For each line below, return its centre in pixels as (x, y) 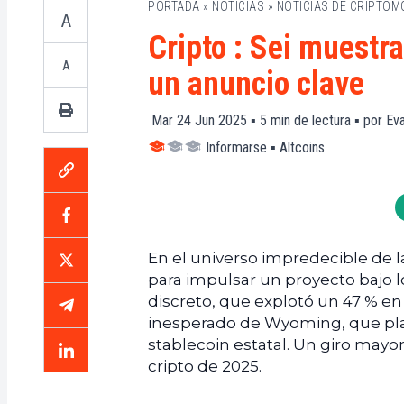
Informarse (236, 147)
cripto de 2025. (205, 366)
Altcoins (302, 147)
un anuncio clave (256, 84)
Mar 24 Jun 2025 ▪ (204, 120)
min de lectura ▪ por (326, 120)
